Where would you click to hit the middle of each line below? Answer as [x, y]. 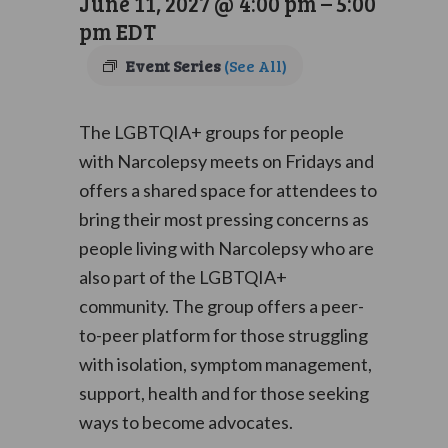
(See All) [255, 65]
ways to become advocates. [185, 422]
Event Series [174, 65]
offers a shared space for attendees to [227, 190]
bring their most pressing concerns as [223, 219]
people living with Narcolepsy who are [226, 248]
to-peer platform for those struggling [223, 335]
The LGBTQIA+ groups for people [211, 132]
